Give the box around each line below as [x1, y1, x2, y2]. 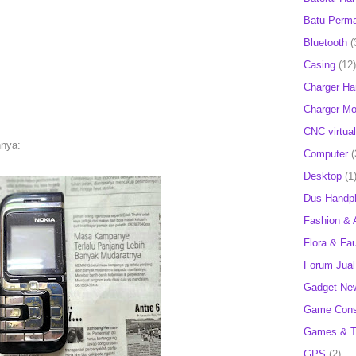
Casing [304, 58, 335, 71]
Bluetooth [304, 36, 347, 48]
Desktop [304, 169, 342, 182]
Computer [304, 147, 348, 160]
